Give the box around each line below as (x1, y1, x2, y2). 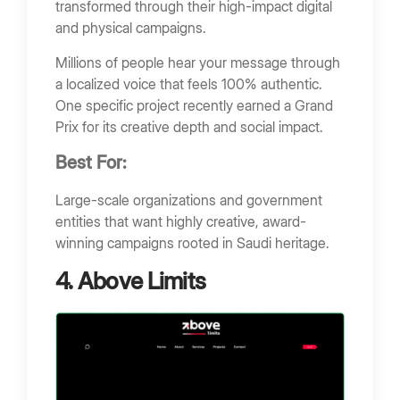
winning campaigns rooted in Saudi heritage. (55, 234, 329, 253)
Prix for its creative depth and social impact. (55, 117, 323, 136)
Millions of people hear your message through (55, 53, 340, 71)
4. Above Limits (55, 267, 206, 296)
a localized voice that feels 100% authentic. (55, 74, 322, 93)
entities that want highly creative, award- (55, 212, 306, 231)
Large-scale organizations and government (55, 191, 322, 210)
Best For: (55, 152, 131, 174)
